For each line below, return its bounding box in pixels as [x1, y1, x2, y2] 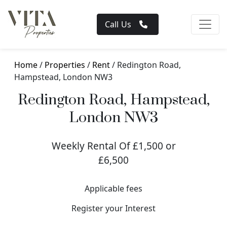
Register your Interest [71, 203, 156, 214]
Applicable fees [85, 183, 142, 194]
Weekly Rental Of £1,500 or [51, 139, 176, 153]
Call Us [104, 19, 132, 30]
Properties [45, 59, 85, 70]
